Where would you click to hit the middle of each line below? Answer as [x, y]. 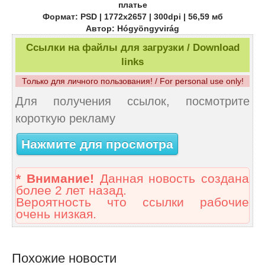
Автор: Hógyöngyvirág [132, 29]
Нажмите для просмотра [97, 144]
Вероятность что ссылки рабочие [132, 203]
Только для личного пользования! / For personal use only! [132, 81]
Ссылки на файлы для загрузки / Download [132, 48]
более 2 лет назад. [71, 191]
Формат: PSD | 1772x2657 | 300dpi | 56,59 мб [132, 17]
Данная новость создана [171, 179]
